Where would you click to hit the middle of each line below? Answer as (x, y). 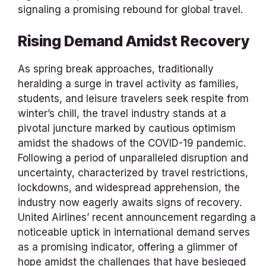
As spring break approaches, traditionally (116, 69)
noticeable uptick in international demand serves (134, 232)
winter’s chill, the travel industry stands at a (122, 114)
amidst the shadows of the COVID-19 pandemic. (132, 143)
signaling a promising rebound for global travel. (130, 9)
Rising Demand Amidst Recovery (134, 41)
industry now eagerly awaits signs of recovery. (130, 203)
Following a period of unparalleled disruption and (133, 158)
